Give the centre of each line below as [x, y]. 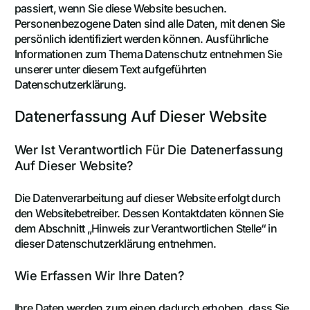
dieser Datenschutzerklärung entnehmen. [115, 243]
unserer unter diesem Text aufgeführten [110, 69]
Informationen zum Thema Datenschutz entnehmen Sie [148, 54]
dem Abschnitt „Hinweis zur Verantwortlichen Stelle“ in [146, 228]
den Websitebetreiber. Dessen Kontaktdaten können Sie [149, 213]
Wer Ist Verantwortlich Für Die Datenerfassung [148, 149]
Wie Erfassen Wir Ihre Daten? [99, 275]
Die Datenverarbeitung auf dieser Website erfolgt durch [147, 198]
